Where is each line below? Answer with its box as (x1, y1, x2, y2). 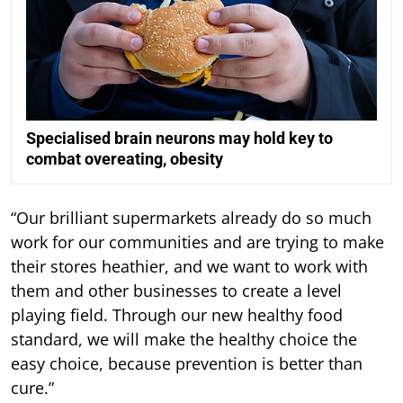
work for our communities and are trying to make (11, 231, 384, 254)
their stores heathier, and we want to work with (11, 255, 368, 278)
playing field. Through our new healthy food (11, 304, 343, 327)
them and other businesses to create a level (11, 280, 342, 302)
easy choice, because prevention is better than (11, 353, 363, 375)
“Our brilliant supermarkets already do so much (11, 207, 372, 229)
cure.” (11, 377, 54, 399)
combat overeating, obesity (26, 149, 223, 169)
